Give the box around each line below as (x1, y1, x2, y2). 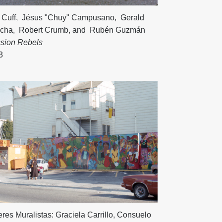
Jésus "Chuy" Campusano (20, 13, 115, 22)
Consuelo (117, 210, 152, 219)
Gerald (118, 13, 145, 22)
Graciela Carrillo (55, 210, 113, 219)
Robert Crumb (17, 26, 69, 35)
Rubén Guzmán (88, 26, 146, 35)
